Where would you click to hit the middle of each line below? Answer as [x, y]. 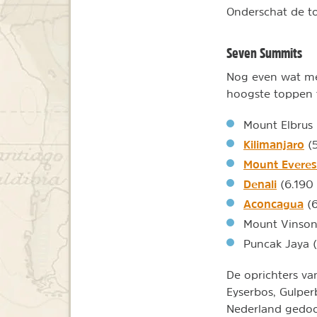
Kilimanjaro [274, 145]
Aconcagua [273, 204]
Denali [260, 184]
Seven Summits [264, 53]
